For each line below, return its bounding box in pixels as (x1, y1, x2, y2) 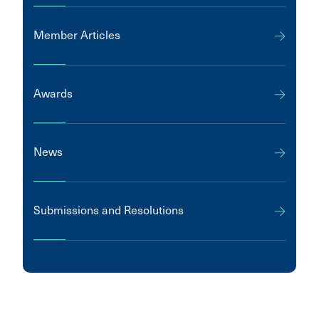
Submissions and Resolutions (33, 203, 184, 217)
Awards (33, 86, 73, 100)
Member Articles (33, 28, 120, 42)
